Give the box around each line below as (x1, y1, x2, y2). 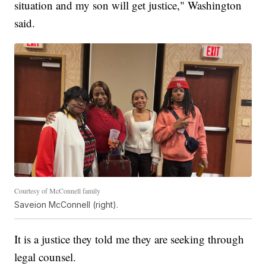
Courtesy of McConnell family (14, 185, 101, 195)
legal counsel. (14, 249, 77, 264)
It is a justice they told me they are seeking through (14, 231, 245, 246)
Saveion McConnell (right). (14, 199, 119, 210)
